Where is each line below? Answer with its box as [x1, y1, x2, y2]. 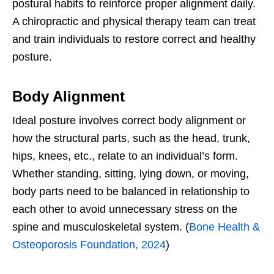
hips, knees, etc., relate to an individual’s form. [12, 149, 238, 162]
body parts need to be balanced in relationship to [12, 185, 250, 198]
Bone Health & [189, 220, 260, 233]
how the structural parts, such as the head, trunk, [12, 131, 250, 144]
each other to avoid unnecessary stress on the [12, 202, 237, 215]
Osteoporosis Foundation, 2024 [12, 238, 166, 251]
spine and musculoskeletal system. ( [12, 220, 189, 233]
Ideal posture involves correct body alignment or [12, 114, 246, 127]
